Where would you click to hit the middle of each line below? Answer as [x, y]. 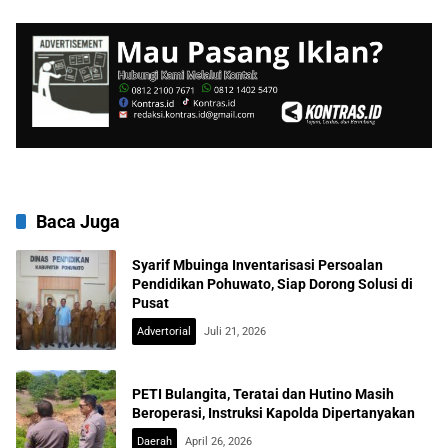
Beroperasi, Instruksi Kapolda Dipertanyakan [273, 413]
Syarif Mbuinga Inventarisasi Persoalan [257, 264]
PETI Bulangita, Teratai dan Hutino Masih [263, 394]
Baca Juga [78, 221]
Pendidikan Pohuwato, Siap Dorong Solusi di [272, 283]
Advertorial [164, 331]
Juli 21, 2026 [235, 331]
